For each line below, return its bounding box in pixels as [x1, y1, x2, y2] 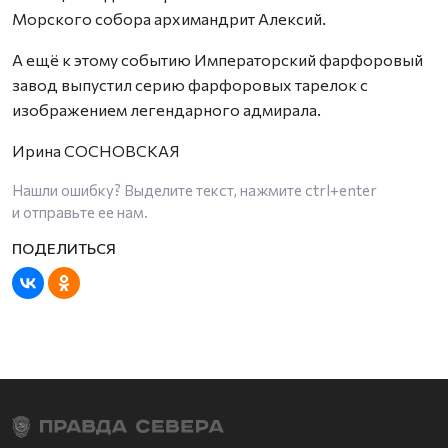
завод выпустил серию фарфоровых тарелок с [12, 75, 368, 95]
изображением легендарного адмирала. [12, 100, 321, 120]
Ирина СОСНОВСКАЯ [12, 141, 180, 161]
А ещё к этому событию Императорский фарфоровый [12, 50, 423, 70]
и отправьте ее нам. [12, 203, 148, 222]
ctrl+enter [305, 181, 377, 200]
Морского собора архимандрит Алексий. [12, 9, 326, 29]
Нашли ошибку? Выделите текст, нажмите [12, 181, 305, 200]
